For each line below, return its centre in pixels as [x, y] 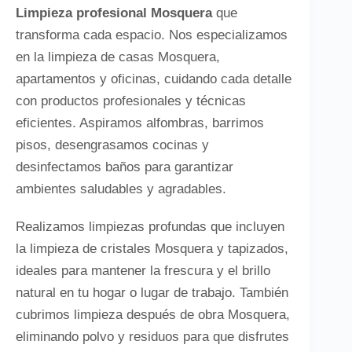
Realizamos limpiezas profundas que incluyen [150, 227]
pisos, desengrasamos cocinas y [112, 145]
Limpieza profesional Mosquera [114, 13]
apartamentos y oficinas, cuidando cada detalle [154, 79]
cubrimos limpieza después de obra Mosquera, [153, 315]
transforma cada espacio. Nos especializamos [152, 35]
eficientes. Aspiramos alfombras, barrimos [140, 123]
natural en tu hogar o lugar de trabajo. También [152, 293]
